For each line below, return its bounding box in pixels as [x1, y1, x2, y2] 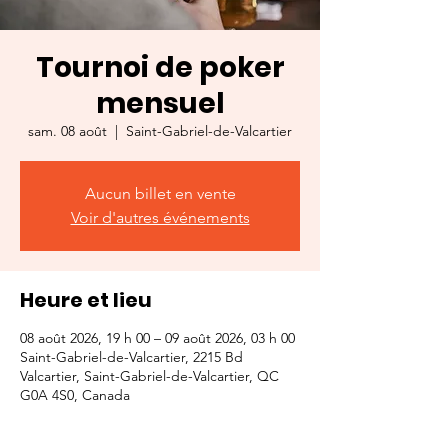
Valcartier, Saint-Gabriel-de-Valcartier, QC [20, 367, 279, 385]
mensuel [95, 84, 225, 123]
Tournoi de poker [35, 48, 285, 87]
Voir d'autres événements [70, 208, 250, 227]
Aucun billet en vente [84, 184, 236, 203]
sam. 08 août [28, 122, 107, 140]
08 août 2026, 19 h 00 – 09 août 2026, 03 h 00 [20, 329, 295, 347]
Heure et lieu [20, 286, 152, 314]
